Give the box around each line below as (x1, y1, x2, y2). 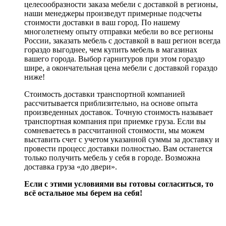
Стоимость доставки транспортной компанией (24, 90, 185, 99)
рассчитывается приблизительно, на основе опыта (24, 99, 198, 108)
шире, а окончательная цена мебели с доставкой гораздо (24, 64, 217, 73)
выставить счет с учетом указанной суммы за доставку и (24, 135, 219, 144)
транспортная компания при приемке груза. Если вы (24, 117, 206, 126)
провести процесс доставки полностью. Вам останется (24, 144, 212, 153)
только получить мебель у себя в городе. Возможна (24, 153, 200, 162)
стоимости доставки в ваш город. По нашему (24, 18, 180, 27)
